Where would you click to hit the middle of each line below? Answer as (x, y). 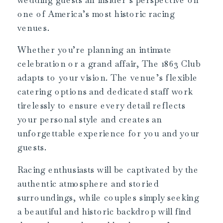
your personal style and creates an (90, 120)
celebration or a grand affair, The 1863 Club (109, 64)
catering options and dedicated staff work (105, 92)
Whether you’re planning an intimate (95, 50)
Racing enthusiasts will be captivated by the (108, 170)
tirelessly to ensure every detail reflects (102, 106)
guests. (32, 148)
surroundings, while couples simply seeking (109, 198)
